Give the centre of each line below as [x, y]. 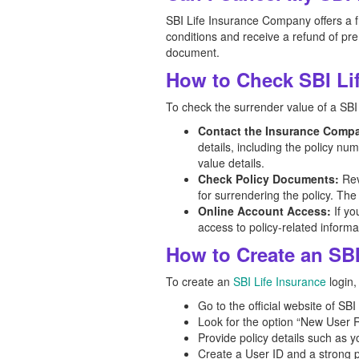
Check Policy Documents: [268, 179]
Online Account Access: [264, 211]
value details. [231, 163]
